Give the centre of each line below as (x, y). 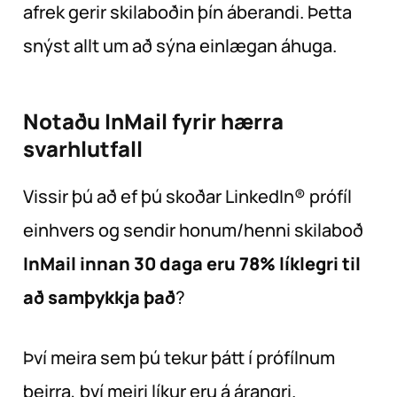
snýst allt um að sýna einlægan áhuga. (180, 46)
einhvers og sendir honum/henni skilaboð (193, 230)
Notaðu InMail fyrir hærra (153, 121)
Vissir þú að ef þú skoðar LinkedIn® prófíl (187, 197)
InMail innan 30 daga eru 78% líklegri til (192, 264)
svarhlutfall (83, 149)
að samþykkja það (99, 298)
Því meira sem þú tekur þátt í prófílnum (179, 358)
